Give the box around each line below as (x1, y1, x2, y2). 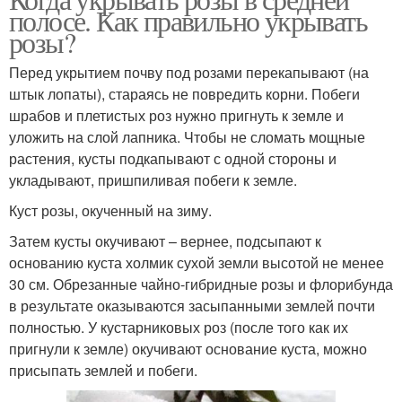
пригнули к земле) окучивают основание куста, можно (9, 338, 367, 360)
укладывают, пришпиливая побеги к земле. (9, 170, 297, 191)
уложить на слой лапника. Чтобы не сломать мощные (9, 127, 365, 148)
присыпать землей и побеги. (9, 360, 197, 381)
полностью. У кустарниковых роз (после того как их (9, 317, 348, 338)
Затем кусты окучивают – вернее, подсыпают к (9, 231, 321, 252)
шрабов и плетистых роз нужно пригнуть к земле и (9, 105, 344, 127)
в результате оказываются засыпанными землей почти (9, 295, 375, 317)
